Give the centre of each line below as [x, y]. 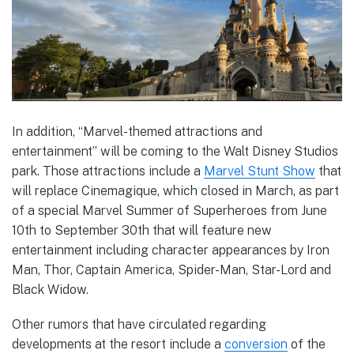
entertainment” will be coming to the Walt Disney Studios [175, 151]
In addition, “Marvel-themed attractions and [137, 131]
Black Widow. [50, 289]
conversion [256, 344]
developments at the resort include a [118, 344]
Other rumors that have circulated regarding [139, 324]
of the [307, 344]
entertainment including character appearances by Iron [171, 250]
